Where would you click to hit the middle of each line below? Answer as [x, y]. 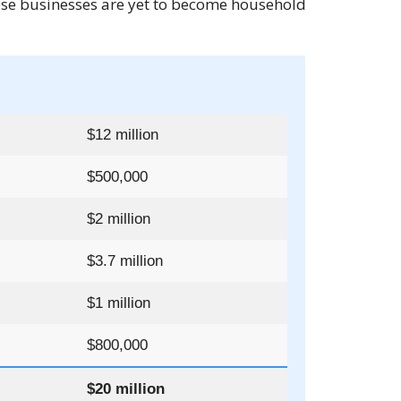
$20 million [126, 389]
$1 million [119, 303]
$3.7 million [125, 261]
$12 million [123, 135]
